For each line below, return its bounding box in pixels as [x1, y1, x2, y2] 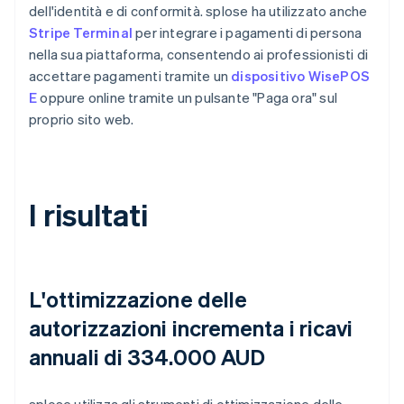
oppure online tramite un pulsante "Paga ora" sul [37, 87, 338, 106]
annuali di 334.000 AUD [29, 342, 266, 371]
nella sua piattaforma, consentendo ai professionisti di [29, 44, 369, 63]
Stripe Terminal [29, 23, 133, 41]
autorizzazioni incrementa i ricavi [29, 313, 353, 342]
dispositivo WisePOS [231, 66, 371, 85]
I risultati [29, 194, 148, 234]
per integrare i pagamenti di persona [133, 23, 363, 41]
